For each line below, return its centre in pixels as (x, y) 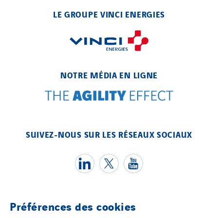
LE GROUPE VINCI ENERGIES (109, 14)
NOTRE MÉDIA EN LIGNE (109, 74)
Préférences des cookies (73, 206)
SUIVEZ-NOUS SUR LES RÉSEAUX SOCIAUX (109, 134)
